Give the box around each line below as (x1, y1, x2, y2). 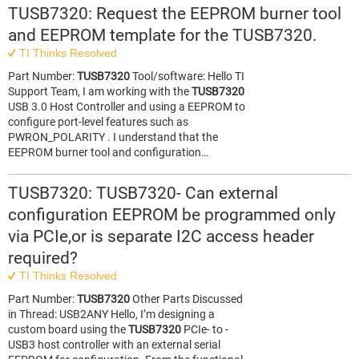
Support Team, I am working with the (8, 85, 192, 98)
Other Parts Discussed (130, 292, 243, 305)
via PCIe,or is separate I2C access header (8, 227, 314, 246)
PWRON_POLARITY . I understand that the (8, 131, 218, 143)
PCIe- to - (181, 323, 228, 336)
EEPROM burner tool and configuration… (8, 146, 208, 159)
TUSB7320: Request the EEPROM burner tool (8, 4, 341, 23)
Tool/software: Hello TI (130, 70, 244, 83)
